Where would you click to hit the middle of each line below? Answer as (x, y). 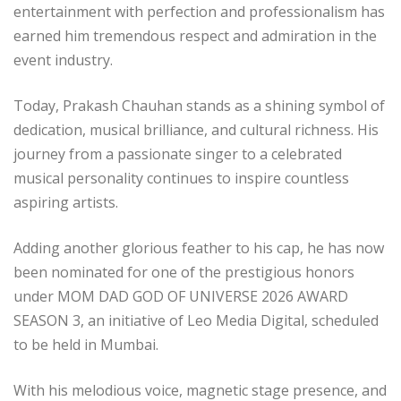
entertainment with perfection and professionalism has (199, 12)
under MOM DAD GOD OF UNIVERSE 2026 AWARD (181, 297)
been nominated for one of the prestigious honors (184, 273)
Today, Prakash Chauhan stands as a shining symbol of (199, 106)
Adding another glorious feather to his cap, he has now (199, 248)
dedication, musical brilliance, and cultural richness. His (196, 130)
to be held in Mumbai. (86, 345)
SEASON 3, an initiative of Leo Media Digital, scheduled (196, 321)
